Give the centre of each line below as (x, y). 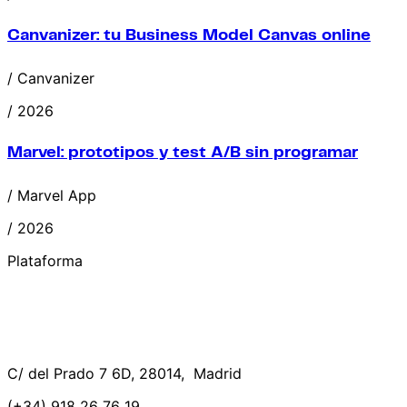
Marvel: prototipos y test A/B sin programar (183, 153)
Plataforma (45, 261)
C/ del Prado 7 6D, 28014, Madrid (124, 374)
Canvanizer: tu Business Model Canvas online (189, 36)
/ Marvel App (52, 196)
